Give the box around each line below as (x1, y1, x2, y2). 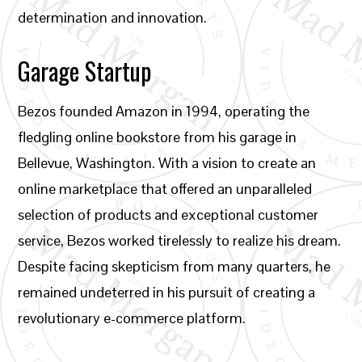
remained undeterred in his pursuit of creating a (18, 283, 316, 301)
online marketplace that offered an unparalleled (18, 179, 313, 198)
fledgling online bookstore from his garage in (18, 128, 297, 146)
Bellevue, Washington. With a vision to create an (18, 154, 317, 172)
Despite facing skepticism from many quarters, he (18, 257, 331, 276)
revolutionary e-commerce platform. (18, 309, 246, 327)
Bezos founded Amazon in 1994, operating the (18, 102, 310, 120)
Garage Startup (18, 53, 152, 89)
